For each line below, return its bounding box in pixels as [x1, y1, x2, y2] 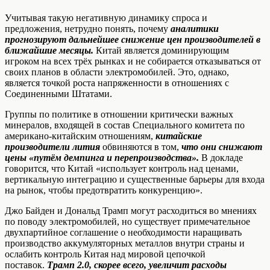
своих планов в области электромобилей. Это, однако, [5, 67, 229, 78]
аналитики [171, 24, 219, 34]
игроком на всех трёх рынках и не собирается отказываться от [5, 56, 261, 67]
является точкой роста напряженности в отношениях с [5, 78, 229, 89]
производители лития [5, 142, 100, 152]
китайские [155, 131, 202, 142]
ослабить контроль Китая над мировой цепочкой [5, 249, 206, 260]
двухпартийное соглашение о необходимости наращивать [5, 227, 242, 238]
